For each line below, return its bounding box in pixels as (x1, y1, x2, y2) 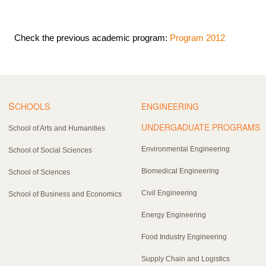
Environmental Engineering (141, 144, 230, 153)
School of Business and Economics (8, 189, 122, 198)
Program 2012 (170, 32, 225, 43)
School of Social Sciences (8, 145, 92, 154)
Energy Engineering (141, 210, 206, 219)
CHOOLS (15, 100, 50, 112)
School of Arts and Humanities (8, 123, 105, 132)
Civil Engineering (141, 188, 197, 197)
